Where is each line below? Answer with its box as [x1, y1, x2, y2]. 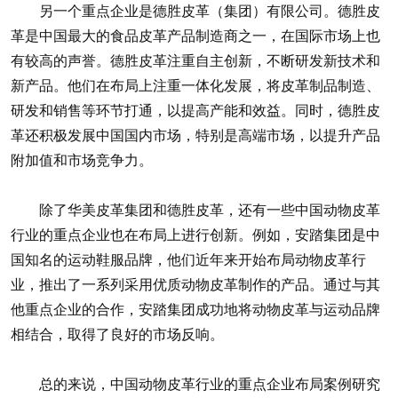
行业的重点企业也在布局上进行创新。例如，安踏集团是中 [11, 224, 380, 244]
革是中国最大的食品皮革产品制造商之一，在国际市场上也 [11, 25, 380, 45]
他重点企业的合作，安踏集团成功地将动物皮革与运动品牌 [11, 298, 380, 319]
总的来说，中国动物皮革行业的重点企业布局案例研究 [11, 373, 380, 394]
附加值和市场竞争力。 [11, 149, 153, 170]
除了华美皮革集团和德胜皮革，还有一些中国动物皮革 [11, 199, 380, 219]
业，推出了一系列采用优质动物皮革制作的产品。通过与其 [11, 274, 380, 294]
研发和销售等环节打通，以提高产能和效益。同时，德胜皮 [11, 99, 380, 120]
